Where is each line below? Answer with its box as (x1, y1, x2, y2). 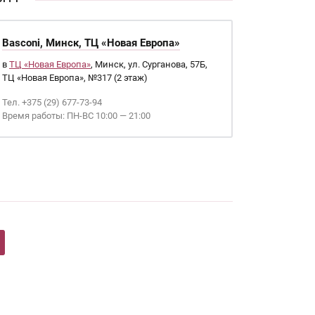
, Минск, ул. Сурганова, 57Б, (90, 59, 207, 70)
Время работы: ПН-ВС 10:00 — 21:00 (1, 110, 150, 121)
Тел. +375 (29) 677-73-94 (1, 97, 102, 108)
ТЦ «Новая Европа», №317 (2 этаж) (1, 72, 148, 83)
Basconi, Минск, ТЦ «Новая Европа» (1, 37, 180, 49)
